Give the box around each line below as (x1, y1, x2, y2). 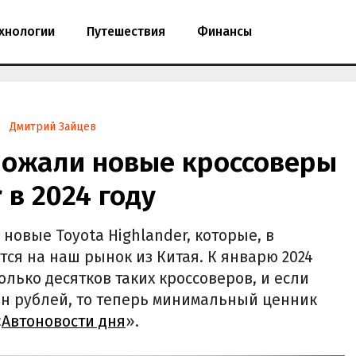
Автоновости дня (2, 311, 126, 331)
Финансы (197, 24, 252, 39)
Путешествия (87, 24, 165, 39)
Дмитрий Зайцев (10, 120, 97, 133)
